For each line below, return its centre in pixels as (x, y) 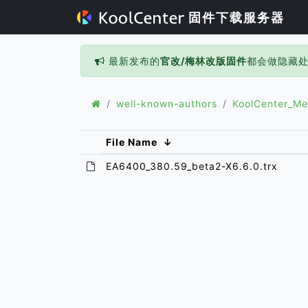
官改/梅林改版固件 (203, 61)
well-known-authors (167, 103)
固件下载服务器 (234, 18)
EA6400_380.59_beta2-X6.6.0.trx (192, 166)
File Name (132, 142)
